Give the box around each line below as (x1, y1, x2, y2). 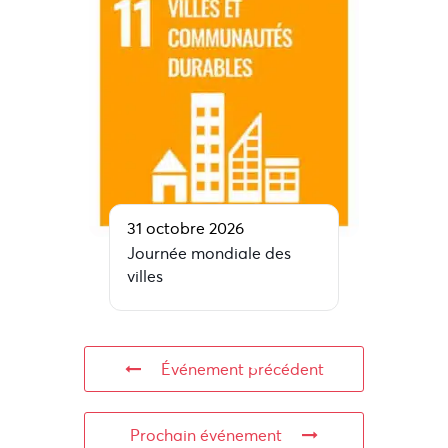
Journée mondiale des (127, 243, 291, 264)
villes (127, 266, 163, 287)
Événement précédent (160, 359, 324, 380)
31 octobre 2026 (127, 218, 244, 239)
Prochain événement (130, 425, 282, 446)
